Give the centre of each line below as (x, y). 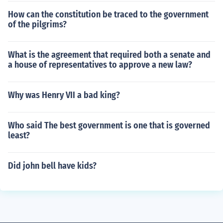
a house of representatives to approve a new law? (100, 65)
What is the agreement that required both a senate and (109, 55)
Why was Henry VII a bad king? (64, 95)
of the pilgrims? (37, 24)
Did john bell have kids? (52, 166)
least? (19, 135)
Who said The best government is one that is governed (109, 125)
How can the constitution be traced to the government (108, 14)
